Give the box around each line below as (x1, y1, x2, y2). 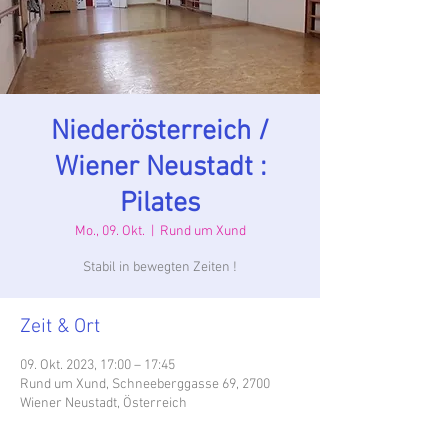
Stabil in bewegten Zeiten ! (83, 259, 237, 276)
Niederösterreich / (51, 115, 269, 149)
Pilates (120, 187, 200, 221)
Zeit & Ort (20, 315, 100, 339)
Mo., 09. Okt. (74, 223, 145, 240)
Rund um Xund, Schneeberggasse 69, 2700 (20, 376, 270, 393)
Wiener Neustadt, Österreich (20, 395, 187, 412)
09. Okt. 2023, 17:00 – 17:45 (20, 357, 175, 374)
